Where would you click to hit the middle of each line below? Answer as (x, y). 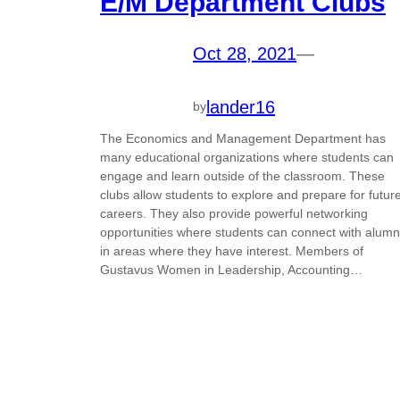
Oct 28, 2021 (245, 53)
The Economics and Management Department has (243, 138)
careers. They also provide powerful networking (234, 213)
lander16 (241, 107)
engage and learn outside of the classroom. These (242, 175)
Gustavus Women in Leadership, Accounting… (231, 269)
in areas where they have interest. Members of (232, 250)
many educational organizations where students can (247, 157)
